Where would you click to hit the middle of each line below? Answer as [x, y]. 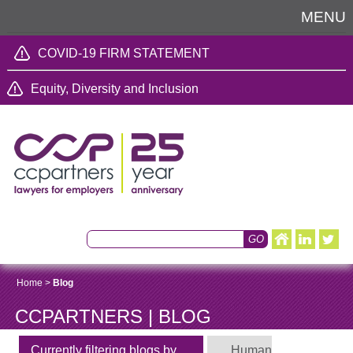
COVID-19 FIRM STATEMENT [123, 53]
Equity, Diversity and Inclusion [114, 89]
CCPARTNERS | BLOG [113, 317]
